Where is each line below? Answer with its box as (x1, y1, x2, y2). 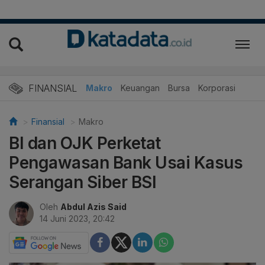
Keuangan (121, 82, 160, 93)
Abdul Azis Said (60, 201, 127, 212)
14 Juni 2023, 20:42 (40, 213, 115, 224)
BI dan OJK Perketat (9, 132, 161, 153)
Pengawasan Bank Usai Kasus (9, 152, 243, 173)
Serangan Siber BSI (9, 172, 156, 192)
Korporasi (198, 82, 235, 93)
